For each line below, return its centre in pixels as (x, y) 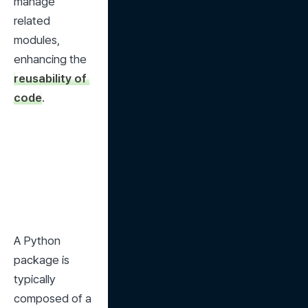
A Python (37, 241)
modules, (37, 40)
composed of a (53, 298)
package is (42, 260)
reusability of (50, 78)
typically (35, 279)
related (32, 21)
